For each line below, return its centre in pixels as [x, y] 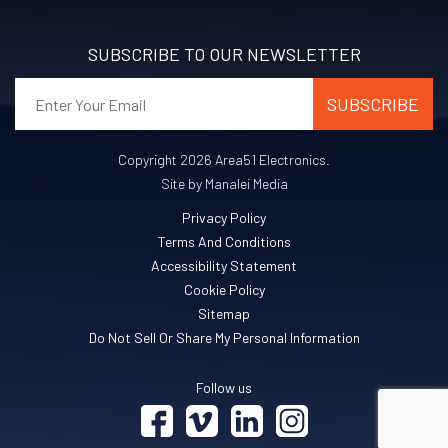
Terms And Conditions [224, 242]
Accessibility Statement [224, 266]
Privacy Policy [224, 218]
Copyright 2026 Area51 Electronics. [224, 160]
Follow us [224, 388]
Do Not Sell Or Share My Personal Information [224, 338]
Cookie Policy [224, 290]
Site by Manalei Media [224, 184]
